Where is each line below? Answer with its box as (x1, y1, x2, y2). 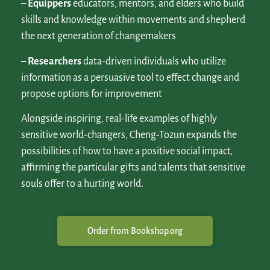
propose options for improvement (21, 88, 162, 99)
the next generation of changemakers (21, 31, 176, 42)
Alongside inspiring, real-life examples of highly (21, 113, 217, 124)
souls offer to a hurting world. (21, 178, 143, 189)
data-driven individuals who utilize (81, 55, 226, 67)
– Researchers (21, 55, 81, 67)
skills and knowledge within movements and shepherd (21, 14, 245, 26)
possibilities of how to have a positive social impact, (21, 145, 233, 157)
